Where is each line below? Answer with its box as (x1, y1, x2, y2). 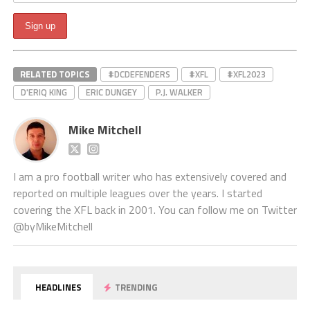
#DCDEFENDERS (107, 66, 170, 81)
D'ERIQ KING (20, 84, 67, 99)
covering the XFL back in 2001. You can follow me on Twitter (12, 201, 297, 218)
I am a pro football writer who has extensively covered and (12, 167, 286, 185)
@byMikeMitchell (12, 217, 93, 235)
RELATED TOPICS (19, 66, 90, 81)
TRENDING (113, 280, 158, 294)
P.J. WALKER (155, 84, 203, 99)
